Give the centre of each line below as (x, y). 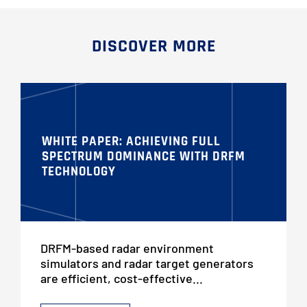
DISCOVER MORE (153, 46)
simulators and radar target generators (147, 263)
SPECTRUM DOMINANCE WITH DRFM (143, 157)
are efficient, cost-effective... (121, 279)
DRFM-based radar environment (127, 248)
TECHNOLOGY (78, 172)
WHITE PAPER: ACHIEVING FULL (131, 142)
